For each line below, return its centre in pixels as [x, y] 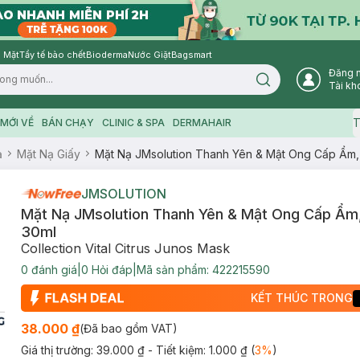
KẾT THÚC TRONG [302, 298]
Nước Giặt [149, 55]
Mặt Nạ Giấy [49, 153]
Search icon [290, 84]
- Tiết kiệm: [178, 350]
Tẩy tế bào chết [53, 55]
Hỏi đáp [110, 270]
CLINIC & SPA [133, 123]
